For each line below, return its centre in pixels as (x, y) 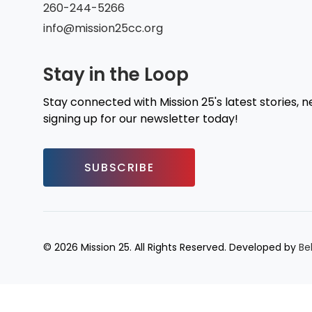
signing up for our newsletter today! (141, 118)
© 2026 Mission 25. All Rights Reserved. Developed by (171, 248)
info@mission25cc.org (103, 28)
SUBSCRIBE (119, 167)
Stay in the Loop (116, 74)
